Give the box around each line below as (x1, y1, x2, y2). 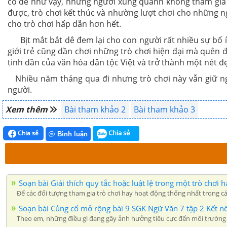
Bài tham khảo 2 (64, 104, 126, 115)
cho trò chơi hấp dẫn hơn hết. (8, 18, 121, 29)
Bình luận (57, 130, 88, 138)
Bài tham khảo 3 (134, 104, 195, 115)
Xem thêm (6, 104, 50, 115)
